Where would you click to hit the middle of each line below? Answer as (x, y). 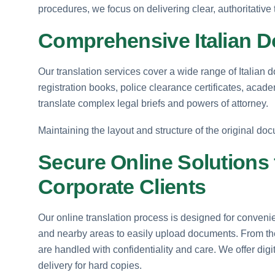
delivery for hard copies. (90, 265)
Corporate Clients (122, 186)
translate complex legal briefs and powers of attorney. (153, 103)
